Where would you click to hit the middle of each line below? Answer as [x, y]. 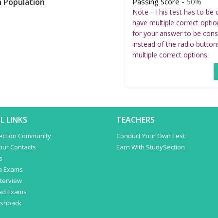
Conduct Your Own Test [151, 136]
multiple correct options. [171, 55]
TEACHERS [136, 120]
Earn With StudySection [151, 147]
